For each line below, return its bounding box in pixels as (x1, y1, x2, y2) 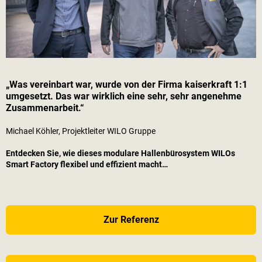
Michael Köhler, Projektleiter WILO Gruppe (6, 126, 156, 136)
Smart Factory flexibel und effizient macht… (6, 160, 168, 170)
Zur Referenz (103, 214, 159, 226)
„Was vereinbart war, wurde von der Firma (6, 79, 185, 91)
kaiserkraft (185, 79, 232, 91)
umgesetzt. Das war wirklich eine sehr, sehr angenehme (6, 91, 242, 102)
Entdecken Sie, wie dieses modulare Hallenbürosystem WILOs (6, 149, 235, 158)
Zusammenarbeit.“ (6, 102, 84, 114)
